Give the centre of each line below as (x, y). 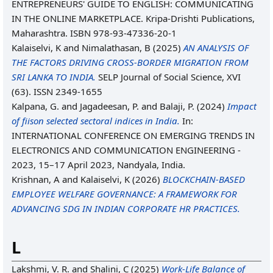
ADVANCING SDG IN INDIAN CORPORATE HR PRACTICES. (126, 208)
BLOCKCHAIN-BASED (204, 179)
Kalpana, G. (35, 106)
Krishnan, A (36, 179)
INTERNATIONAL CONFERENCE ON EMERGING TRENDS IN (133, 135)
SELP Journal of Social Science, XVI (168, 77)
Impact (242, 106)
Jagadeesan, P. (109, 106)
